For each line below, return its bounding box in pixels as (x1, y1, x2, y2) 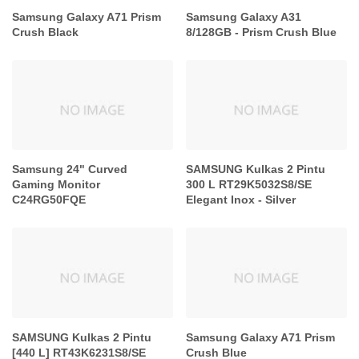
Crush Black (12, 26, 79, 39)
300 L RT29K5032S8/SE (186, 178, 313, 192)
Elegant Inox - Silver (186, 193, 296, 207)
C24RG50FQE (12, 193, 86, 207)
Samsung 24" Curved (12, 163, 127, 176)
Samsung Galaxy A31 (186, 10, 302, 24)
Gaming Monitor (12, 178, 100, 192)
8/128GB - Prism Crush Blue (186, 26, 337, 39)
